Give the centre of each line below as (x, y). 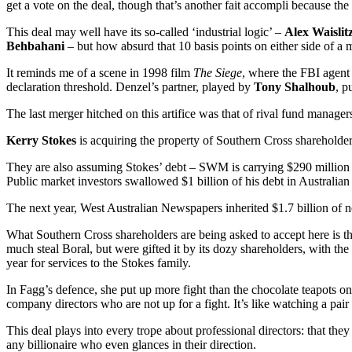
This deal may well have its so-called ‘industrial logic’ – (145, 31)
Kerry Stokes (41, 140)
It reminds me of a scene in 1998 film (100, 72)
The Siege (218, 72)
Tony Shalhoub (295, 86)
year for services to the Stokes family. (99, 262)
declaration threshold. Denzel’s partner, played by (130, 86)
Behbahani (35, 46)
